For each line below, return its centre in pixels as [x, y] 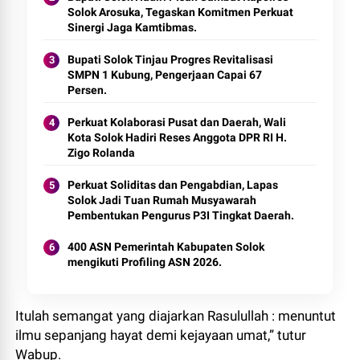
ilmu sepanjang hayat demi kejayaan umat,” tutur [161, 335]
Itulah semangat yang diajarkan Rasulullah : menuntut [176, 316]
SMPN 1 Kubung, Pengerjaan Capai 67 [165, 75]
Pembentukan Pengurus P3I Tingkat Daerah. [181, 215]
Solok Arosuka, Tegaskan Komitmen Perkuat [181, 12]
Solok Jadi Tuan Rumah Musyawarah [162, 200]
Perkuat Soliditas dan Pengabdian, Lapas [173, 185]
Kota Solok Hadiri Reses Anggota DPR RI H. [178, 137]
